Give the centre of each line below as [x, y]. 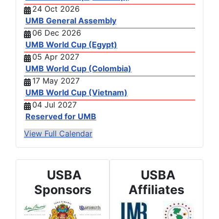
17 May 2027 [56, 80]
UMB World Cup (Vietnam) [77, 92]
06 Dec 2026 [57, 33]
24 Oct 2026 [56, 9]
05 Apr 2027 [56, 56]
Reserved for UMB [61, 116]
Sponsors [63, 189]
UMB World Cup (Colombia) [78, 68]
